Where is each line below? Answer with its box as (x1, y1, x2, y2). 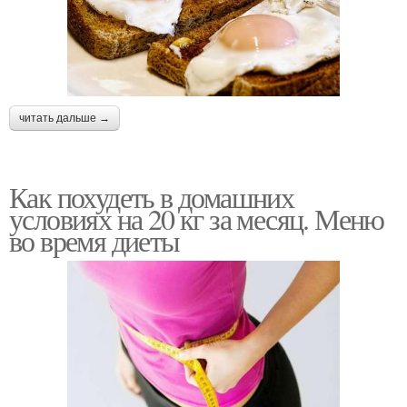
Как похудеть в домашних (9, 176, 294, 216)
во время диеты (9, 220, 180, 260)
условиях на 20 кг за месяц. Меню (9, 198, 384, 238)
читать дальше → (19, 111, 110, 124)
